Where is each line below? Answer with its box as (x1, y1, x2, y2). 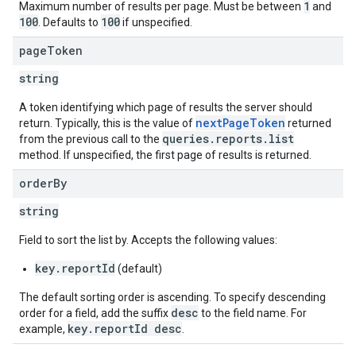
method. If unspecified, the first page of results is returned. (19, 149, 311, 161)
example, (19, 323, 68, 335)
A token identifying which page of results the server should (19, 101, 312, 114)
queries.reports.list (162, 131, 294, 146)
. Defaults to (38, 16, 101, 29)
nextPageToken (195, 115, 285, 130)
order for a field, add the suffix (19, 307, 171, 319)
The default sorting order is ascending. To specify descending (19, 291, 326, 304)
